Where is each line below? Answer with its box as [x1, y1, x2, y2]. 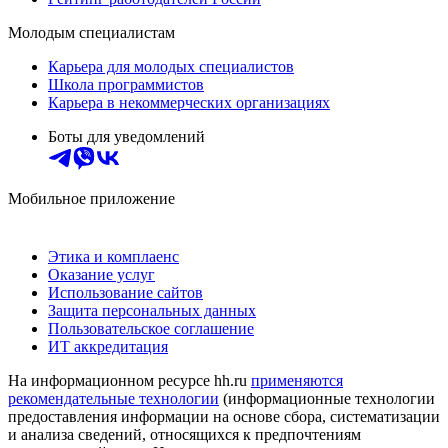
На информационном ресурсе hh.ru [8, 371, 251, 389]
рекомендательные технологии [8, 389, 219, 407]
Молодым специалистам [8, 23, 175, 41]
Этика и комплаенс [48, 247, 179, 265]
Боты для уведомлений [48, 127, 205, 145]
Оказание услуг [48, 265, 155, 283]
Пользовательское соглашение [48, 319, 254, 337]
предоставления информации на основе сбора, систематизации [8, 407, 440, 425]
